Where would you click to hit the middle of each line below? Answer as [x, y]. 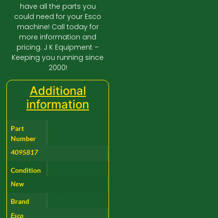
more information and [58, 37]
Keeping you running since [58, 57]
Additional [58, 91]
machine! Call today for [58, 27]
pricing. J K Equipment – [58, 47]
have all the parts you [58, 6]
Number [24, 139]
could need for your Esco [58, 16]
